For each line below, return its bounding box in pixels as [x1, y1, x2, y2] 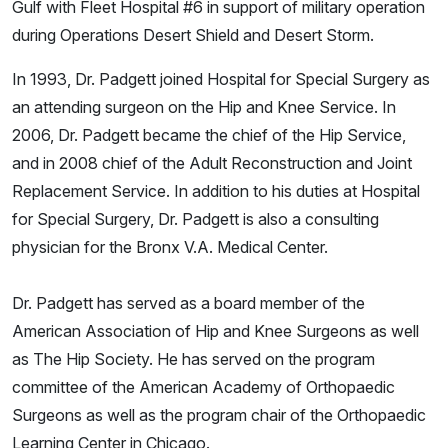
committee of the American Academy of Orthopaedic [12, 376, 395, 397]
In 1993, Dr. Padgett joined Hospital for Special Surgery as [12, 68, 430, 89]
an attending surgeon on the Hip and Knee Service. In [12, 96, 396, 117]
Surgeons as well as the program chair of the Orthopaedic [12, 404, 426, 425]
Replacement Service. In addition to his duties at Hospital [12, 180, 420, 201]
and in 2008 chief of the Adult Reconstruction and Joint [12, 152, 412, 173]
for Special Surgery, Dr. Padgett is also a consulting [12, 208, 379, 229]
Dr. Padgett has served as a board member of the [12, 292, 365, 313]
